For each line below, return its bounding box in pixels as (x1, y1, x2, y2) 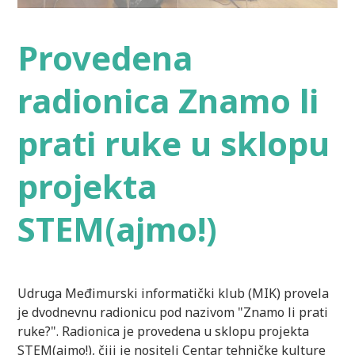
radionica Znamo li (17, 78, 319, 124)
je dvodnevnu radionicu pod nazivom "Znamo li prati (17, 303, 329, 321)
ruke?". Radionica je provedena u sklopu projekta (17, 322, 313, 340)
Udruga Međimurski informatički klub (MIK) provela (17, 284, 330, 302)
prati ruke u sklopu (17, 121, 330, 166)
